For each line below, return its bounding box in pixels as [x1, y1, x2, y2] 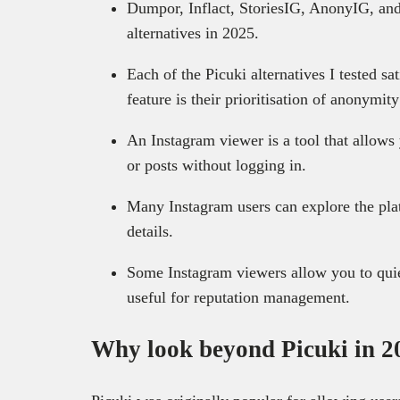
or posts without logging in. [127, 156, 311, 175]
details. [127, 222, 173, 241]
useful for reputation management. [127, 288, 350, 307]
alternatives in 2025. [127, 24, 259, 43]
